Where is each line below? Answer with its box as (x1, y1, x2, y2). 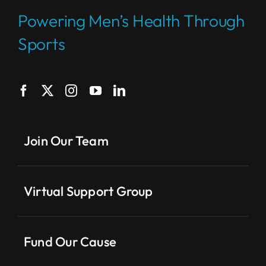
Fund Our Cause (23, 233, 117, 251)
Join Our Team (23, 132, 109, 150)
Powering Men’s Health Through (17, 10, 245, 31)
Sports (17, 33, 65, 55)
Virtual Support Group (23, 183, 153, 200)
